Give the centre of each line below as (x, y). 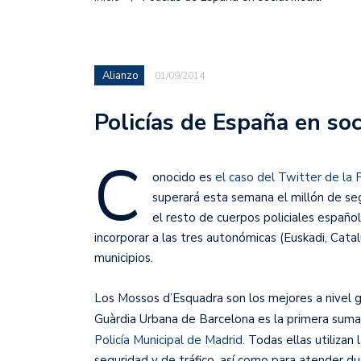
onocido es (184, 177)
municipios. (124, 258)
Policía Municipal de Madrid (168, 340)
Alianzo (120, 76)
